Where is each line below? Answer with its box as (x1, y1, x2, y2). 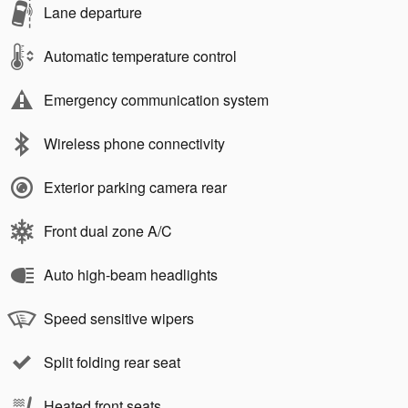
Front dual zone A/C (44, 220, 172, 242)
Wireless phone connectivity (44, 133, 225, 155)
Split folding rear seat (44, 352, 180, 373)
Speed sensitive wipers (44, 308, 194, 330)
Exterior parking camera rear (44, 177, 227, 199)
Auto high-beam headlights (44, 264, 218, 286)
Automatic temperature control (44, 46, 237, 67)
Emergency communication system (44, 89, 269, 111)
